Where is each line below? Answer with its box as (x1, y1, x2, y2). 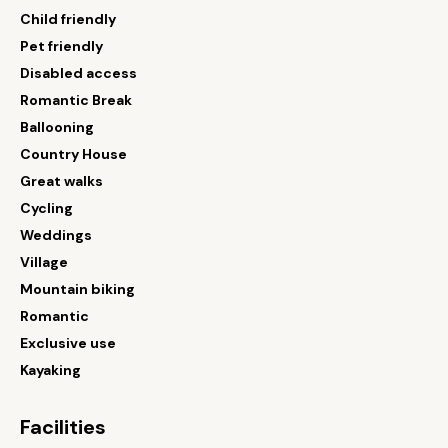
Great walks (20, 172, 103, 190)
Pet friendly (20, 37, 103, 55)
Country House (20, 145, 127, 163)
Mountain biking (20, 280, 135, 298)
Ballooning (20, 118, 94, 136)
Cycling (20, 199, 73, 217)
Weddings (20, 226, 92, 244)
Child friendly (20, 10, 116, 28)
